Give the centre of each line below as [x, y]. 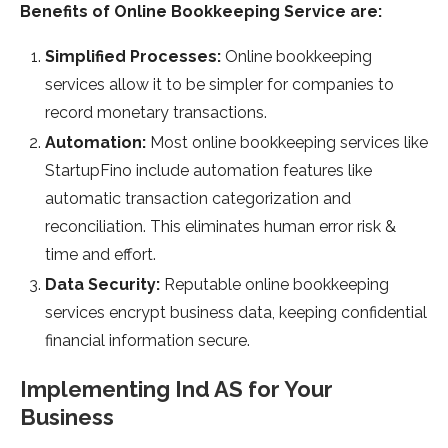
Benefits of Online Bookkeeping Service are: [201, 12]
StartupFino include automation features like [208, 171]
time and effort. [100, 255]
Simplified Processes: [133, 57]
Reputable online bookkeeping [274, 285]
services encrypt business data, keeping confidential [236, 313]
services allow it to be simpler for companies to [219, 85]
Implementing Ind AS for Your [176, 389]
